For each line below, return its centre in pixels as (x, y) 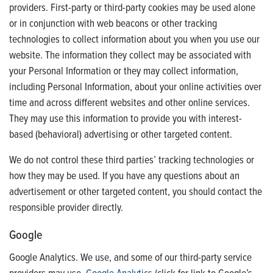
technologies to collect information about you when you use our (134, 38)
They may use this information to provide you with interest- (126, 118)
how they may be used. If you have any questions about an (124, 175)
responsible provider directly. (66, 207)
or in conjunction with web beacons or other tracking (113, 23)
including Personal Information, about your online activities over (135, 86)
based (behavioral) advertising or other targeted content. (121, 133)
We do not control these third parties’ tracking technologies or (132, 159)
